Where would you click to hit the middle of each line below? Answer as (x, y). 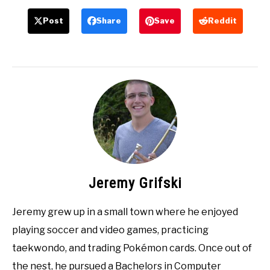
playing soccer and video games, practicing (110, 230)
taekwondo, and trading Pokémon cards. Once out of (132, 248)
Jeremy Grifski (135, 183)
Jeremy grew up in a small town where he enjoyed (125, 212)
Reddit (222, 21)
